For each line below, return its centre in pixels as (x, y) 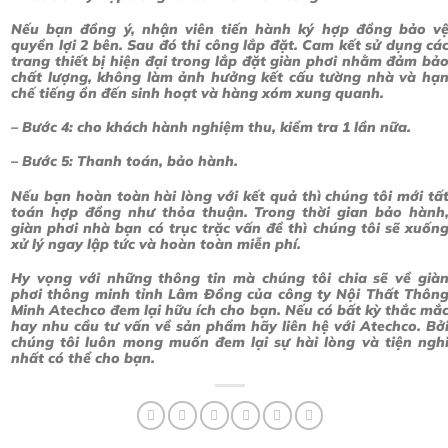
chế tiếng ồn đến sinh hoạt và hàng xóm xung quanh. (197, 93)
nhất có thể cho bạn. (83, 357)
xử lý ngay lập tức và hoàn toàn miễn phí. (156, 243)
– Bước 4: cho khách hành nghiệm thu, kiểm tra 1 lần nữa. (211, 127)
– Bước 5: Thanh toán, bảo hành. (124, 161)
